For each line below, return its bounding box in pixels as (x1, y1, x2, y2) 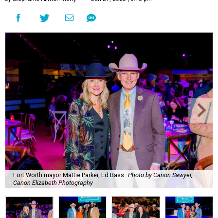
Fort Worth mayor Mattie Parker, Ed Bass (13, 171, 124, 179)
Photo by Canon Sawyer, (128, 171, 192, 179)
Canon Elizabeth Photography (13, 179, 93, 186)
